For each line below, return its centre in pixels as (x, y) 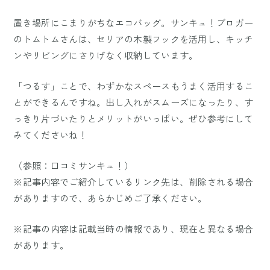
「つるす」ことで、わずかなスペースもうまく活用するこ (133, 86)
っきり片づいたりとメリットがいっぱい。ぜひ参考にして (133, 118)
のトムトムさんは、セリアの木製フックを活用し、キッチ (133, 39)
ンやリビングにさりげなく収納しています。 (106, 55)
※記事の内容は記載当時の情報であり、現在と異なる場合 (133, 229)
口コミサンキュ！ (87, 165)
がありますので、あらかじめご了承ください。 (110, 198)
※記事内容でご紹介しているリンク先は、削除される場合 (133, 182)
